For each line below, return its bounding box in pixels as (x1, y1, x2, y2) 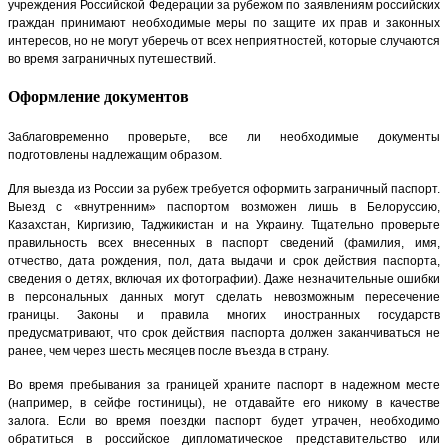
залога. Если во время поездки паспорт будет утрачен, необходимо (8, 414, 440, 429)
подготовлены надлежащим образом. (8, 148, 222, 163)
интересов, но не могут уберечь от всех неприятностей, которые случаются (8, 33, 440, 48)
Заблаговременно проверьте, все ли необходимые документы (8, 130, 440, 145)
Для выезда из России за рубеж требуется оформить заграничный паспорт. (8, 182, 440, 197)
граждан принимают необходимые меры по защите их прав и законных (8, 15, 440, 30)
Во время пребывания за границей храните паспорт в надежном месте (8, 378, 440, 393)
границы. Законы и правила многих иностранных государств (8, 308, 440, 323)
